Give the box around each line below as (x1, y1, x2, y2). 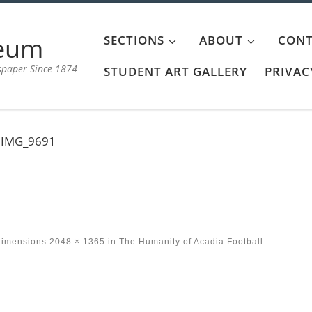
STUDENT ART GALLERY (104, 63, 248, 80)
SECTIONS (104, 32, 165, 49)
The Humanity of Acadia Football (116, 237, 264, 247)
